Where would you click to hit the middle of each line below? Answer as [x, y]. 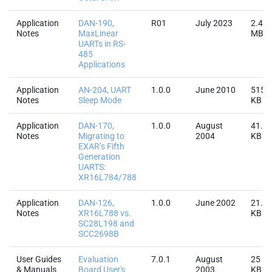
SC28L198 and [106, 223]
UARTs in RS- [102, 44]
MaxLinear [98, 33]
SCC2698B [99, 234]
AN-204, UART [105, 90]
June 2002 [216, 203]
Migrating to [101, 136]
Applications [102, 64]
